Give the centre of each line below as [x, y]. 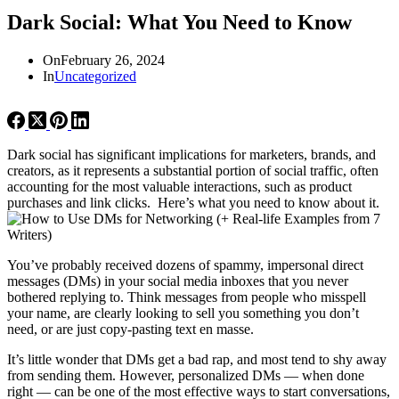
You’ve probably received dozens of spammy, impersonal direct [185, 265]
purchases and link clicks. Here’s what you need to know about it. [193, 202]
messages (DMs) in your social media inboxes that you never [178, 281]
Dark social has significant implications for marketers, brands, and [191, 154]
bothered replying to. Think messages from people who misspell [187, 297]
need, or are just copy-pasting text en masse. [132, 329]
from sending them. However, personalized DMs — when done [186, 375]
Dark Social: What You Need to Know [179, 22]
